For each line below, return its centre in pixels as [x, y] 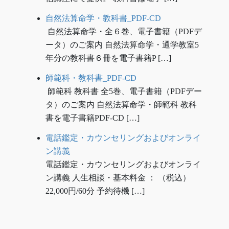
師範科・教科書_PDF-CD [91, 78]
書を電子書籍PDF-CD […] [92, 118]
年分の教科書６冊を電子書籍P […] [108, 58]
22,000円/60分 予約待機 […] [95, 191]
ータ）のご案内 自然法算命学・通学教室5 [122, 44]
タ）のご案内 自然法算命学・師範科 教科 [121, 104]
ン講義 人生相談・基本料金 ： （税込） [118, 177]
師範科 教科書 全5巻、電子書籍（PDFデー [123, 91]
